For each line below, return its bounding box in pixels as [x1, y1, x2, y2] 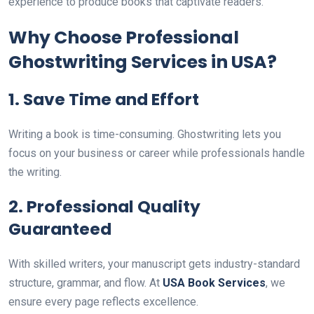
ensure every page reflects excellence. [8, 295, 198, 308]
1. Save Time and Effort [8, 88, 199, 111]
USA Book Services [163, 276, 266, 289]
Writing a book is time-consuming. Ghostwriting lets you [8, 128, 281, 141]
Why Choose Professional [8, 25, 239, 50]
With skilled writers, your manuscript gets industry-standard [8, 257, 300, 271]
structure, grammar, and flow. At [8, 276, 163, 289]
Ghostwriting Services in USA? [8, 50, 277, 74]
